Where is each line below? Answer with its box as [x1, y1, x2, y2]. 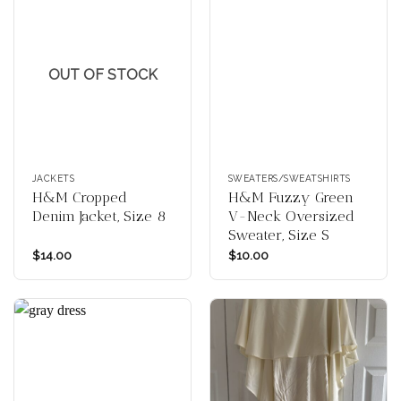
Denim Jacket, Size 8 [31, 208, 166, 226]
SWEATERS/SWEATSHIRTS [227, 172, 351, 183]
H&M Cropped [31, 189, 127, 207]
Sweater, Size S [227, 226, 329, 244]
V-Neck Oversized [227, 208, 354, 226]
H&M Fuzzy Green [227, 189, 354, 207]
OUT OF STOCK [47, 66, 158, 84]
